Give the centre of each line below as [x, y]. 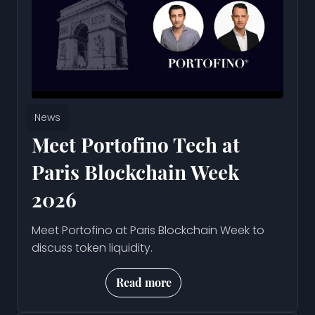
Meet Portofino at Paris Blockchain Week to [148, 230]
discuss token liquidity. [92, 247]
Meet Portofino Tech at [136, 144]
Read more [144, 282]
